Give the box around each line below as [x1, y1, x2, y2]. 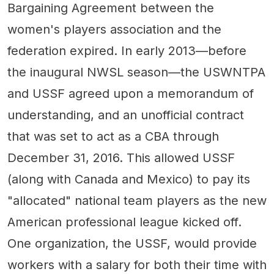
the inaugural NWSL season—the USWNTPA [7, 64, 265, 80]
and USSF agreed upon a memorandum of [7, 86, 254, 101]
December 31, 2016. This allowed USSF [7, 150, 235, 165]
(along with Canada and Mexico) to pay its [7, 171, 250, 187]
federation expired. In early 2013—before [7, 43, 246, 58]
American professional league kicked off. [7, 214, 242, 229]
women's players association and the [7, 21, 221, 37]
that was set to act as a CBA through [7, 128, 219, 144]
